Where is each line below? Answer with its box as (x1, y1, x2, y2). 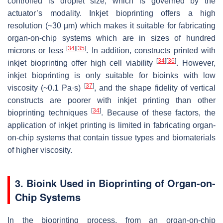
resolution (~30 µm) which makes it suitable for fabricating (7, 21, 216, 30)
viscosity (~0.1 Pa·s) (7, 84, 84, 93)
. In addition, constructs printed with (86, 46, 216, 55)
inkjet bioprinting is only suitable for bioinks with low (7, 71, 216, 80)
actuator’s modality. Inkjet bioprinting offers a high (7, 9, 216, 18)
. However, (176, 59, 216, 68)
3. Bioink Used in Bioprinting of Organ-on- (15, 176, 216, 191)
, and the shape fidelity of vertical (94, 84, 216, 93)
